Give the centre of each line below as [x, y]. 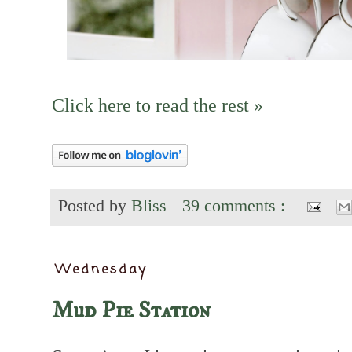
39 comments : [236, 205]
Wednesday [102, 270]
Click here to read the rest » [158, 104]
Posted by [95, 205]
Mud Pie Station [131, 311]
